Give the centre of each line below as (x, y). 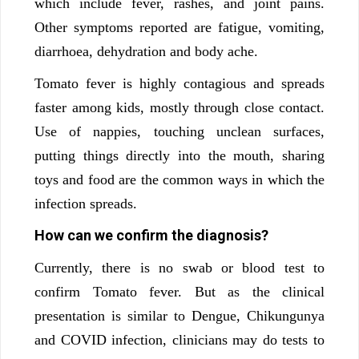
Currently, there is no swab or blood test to (179, 267)
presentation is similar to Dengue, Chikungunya (179, 315)
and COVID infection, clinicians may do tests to (179, 339)
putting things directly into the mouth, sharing (179, 155)
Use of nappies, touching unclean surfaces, (179, 131)
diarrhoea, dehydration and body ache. (146, 51)
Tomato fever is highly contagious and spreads (179, 83)
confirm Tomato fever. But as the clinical (179, 291)
